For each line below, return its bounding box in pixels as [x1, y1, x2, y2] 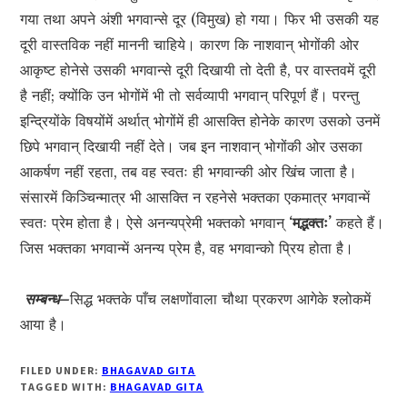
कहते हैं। [332, 213, 385, 233]
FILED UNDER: [20, 363, 102, 378]
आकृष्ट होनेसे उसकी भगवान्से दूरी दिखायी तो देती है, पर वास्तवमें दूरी [20, 61, 377, 80]
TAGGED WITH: [20, 380, 110, 394]
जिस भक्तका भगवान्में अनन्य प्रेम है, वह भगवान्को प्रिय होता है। [20, 239, 354, 258]
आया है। [20, 315, 67, 334]
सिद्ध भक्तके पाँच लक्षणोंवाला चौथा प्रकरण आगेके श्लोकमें [70, 290, 372, 309]
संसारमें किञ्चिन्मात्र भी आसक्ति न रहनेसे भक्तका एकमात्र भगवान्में [20, 188, 371, 207]
